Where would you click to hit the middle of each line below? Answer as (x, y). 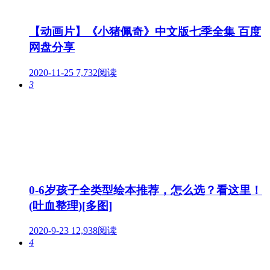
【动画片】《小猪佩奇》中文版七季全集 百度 (145, 32)
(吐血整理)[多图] (71, 206)
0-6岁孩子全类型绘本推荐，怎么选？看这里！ (146, 190)
